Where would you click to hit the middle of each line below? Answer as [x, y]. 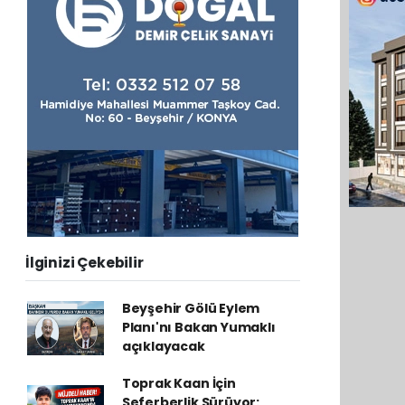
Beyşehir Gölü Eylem [191, 308]
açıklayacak [163, 346]
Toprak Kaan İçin [179, 383]
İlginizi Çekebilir [85, 263]
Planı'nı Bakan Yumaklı [198, 327]
